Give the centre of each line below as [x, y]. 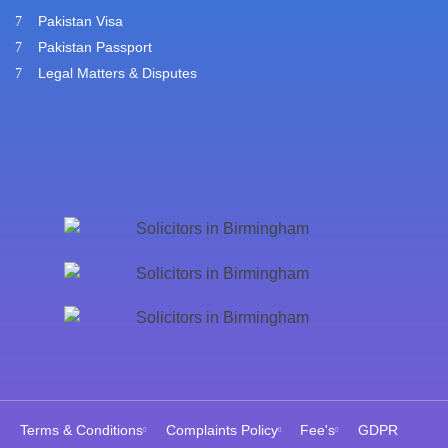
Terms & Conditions [81, 430]
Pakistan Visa [80, 21]
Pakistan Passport [94, 47]
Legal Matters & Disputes [117, 73]
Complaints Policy [221, 430]
